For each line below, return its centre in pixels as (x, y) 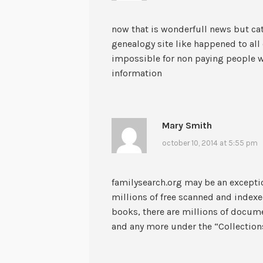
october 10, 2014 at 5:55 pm (210, 143)
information (137, 73)
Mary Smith (187, 126)
